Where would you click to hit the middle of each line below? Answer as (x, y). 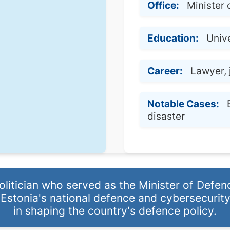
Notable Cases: (184, 104)
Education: (173, 38)
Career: (165, 71)
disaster (166, 116)
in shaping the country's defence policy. (115, 211)
